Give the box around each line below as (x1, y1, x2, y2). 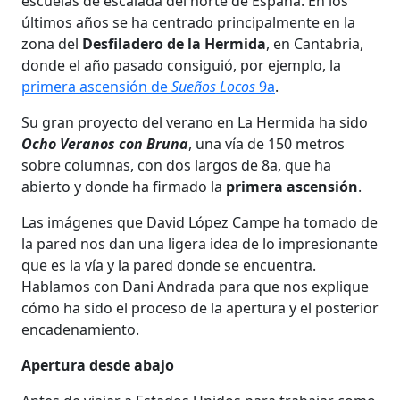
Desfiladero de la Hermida (82, 33, 266, 54)
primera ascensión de (21, 76, 171, 96)
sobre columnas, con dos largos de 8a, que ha (21, 154, 331, 175)
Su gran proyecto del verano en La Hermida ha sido (21, 112, 368, 132)
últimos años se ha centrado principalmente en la (21, 12, 355, 32)
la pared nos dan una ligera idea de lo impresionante (21, 233, 378, 254)
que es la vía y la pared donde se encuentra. (21, 254, 316, 275)
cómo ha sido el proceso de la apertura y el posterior (21, 297, 379, 318)
